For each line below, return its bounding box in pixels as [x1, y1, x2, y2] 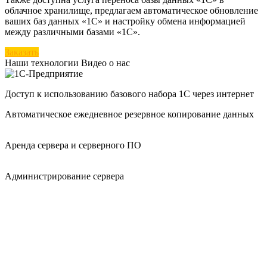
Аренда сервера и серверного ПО [5, 139, 141, 150]
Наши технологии [5, 57, 79, 68]
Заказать [5, 46, 39, 57]
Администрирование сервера [5, 170, 124, 181]
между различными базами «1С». [5, 26, 140, 37]
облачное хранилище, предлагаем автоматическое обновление [5, 5, 258, 15]
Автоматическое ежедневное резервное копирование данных [5, 108, 254, 119]
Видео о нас [81, 57, 130, 68]
